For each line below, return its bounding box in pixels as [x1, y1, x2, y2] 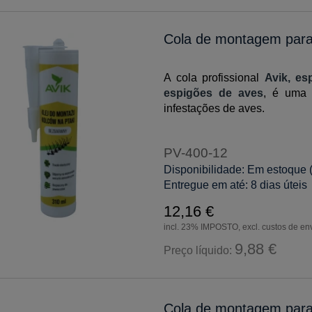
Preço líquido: [164, 244, 235, 256]
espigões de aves [164, 86, 263, 99]
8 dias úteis [251, 178, 308, 191]
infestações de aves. [164, 102, 265, 114]
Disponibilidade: [164, 163, 245, 175]
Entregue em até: [164, 178, 249, 191]
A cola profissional [164, 71, 265, 84]
